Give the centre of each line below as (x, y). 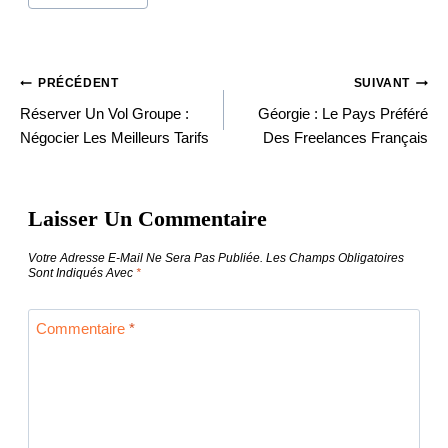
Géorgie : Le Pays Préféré (343, 113)
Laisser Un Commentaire (147, 219)
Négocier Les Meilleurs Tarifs (114, 137)
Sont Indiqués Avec (82, 273)
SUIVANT (381, 83)
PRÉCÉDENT (78, 83)
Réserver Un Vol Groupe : (104, 113)
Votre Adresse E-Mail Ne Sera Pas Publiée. (145, 258)
